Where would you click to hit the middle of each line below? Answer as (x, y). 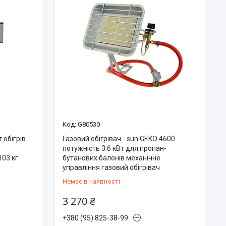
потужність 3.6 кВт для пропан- (114, 148)
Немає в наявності (91, 181)
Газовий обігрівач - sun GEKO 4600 (119, 138)
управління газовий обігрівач (111, 167)
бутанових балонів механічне (111, 158)
